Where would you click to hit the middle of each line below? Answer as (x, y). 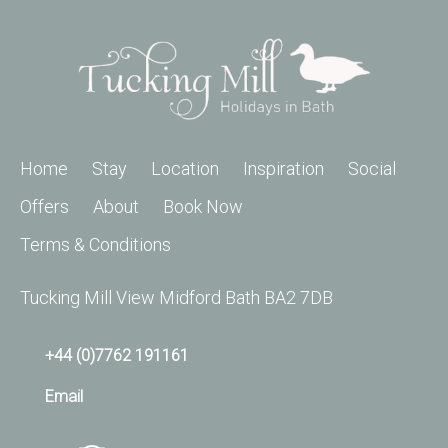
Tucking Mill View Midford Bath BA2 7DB (176, 297)
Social (372, 168)
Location (185, 168)
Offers (44, 206)
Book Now (203, 206)
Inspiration (283, 168)
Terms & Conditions (95, 244)
